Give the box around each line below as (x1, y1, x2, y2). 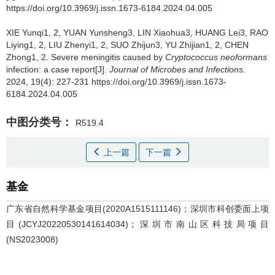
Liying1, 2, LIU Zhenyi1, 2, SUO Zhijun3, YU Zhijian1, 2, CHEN (6, 40, 249, 50)
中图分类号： (6, 116, 72, 128)
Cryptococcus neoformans (165, 52, 267, 62)
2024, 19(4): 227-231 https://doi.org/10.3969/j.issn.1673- (6, 77, 227, 87)
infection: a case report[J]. (6, 64, 109, 74)
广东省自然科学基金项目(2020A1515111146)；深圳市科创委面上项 (6, 204, 269, 214)
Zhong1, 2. (6, 52, 51, 62)
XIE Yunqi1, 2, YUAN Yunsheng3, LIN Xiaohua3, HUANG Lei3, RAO (6, 28, 268, 37)
